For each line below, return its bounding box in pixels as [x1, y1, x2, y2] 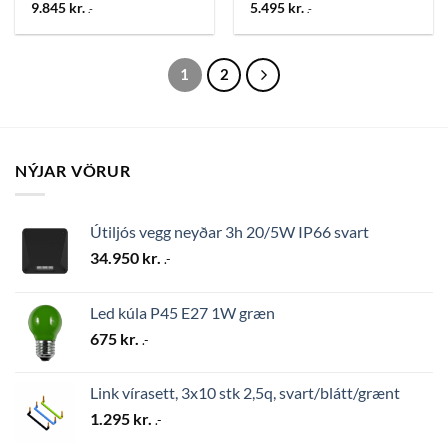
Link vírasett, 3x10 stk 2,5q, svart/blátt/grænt [90, 383, 400, 403]
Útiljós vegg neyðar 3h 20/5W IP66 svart [90, 222, 369, 242]
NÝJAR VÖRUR [15, 160, 131, 180]
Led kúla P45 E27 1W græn [90, 303, 275, 323]
